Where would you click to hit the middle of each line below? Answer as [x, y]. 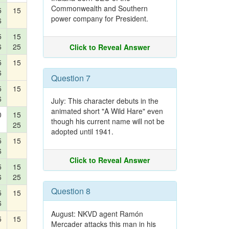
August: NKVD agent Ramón [97, 214]
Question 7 [71, 78]
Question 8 [71, 191]
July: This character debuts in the [105, 101]
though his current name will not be [108, 121]
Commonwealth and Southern [99, 8]
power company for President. [99, 18]
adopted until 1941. [82, 131]
